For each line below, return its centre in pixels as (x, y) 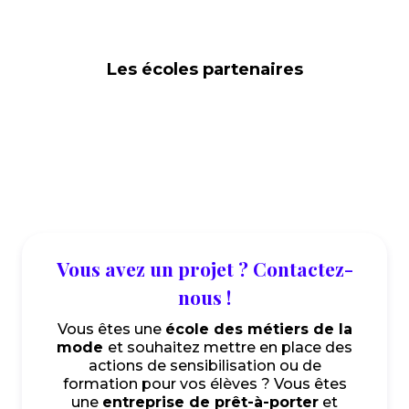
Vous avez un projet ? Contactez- (204, 268)
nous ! (204, 297)
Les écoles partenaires (204, 69)
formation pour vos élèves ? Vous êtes (204, 384)
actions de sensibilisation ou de (204, 366)
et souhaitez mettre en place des (230, 347)
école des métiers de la (258, 329)
